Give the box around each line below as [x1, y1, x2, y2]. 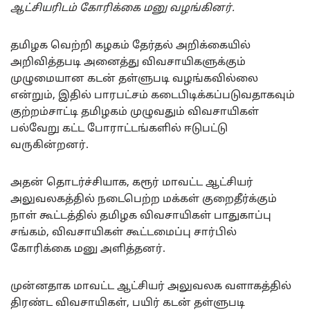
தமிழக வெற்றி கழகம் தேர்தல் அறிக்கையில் [10, 39, 250, 53]
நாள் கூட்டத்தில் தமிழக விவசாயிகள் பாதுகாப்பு [10, 209, 271, 223]
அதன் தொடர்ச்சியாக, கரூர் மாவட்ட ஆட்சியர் [10, 176, 253, 190]
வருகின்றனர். [10, 138, 89, 152]
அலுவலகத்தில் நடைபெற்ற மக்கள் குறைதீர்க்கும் [10, 192, 277, 206]
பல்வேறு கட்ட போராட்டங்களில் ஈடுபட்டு [10, 122, 228, 136]
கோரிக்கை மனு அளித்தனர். [10, 242, 165, 256]
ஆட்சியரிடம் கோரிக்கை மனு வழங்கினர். [10, 1, 235, 15]
